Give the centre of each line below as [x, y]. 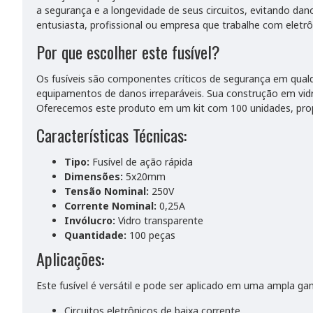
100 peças [151, 235]
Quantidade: [95, 235]
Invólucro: [90, 220]
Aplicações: [70, 259]
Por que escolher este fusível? [128, 52]
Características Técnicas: [111, 135]
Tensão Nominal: [107, 191]
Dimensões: [94, 176]
